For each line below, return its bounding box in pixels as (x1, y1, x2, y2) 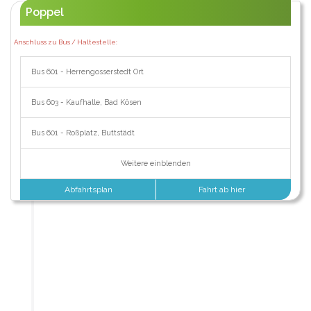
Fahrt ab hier (199, 185, 248, 195)
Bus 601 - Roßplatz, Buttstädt (31, 128, 135, 138)
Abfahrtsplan (62, 185, 113, 195)
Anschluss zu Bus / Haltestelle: (13, 37, 117, 46)
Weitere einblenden (120, 159, 191, 169)
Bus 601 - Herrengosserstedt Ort (31, 67, 144, 77)
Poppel (25, 5, 64, 19)
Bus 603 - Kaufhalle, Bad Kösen (31, 98, 142, 108)
